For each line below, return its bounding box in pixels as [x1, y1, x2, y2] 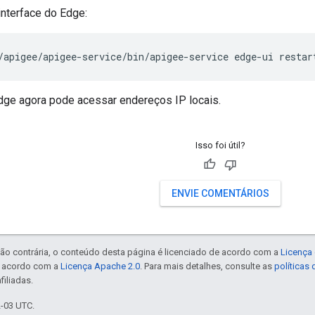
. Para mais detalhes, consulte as [140, 261, 274, 272]
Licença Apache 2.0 [60, 261, 140, 272]
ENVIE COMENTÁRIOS [171, 188, 269, 200]
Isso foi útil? [195, 140, 245, 151]
